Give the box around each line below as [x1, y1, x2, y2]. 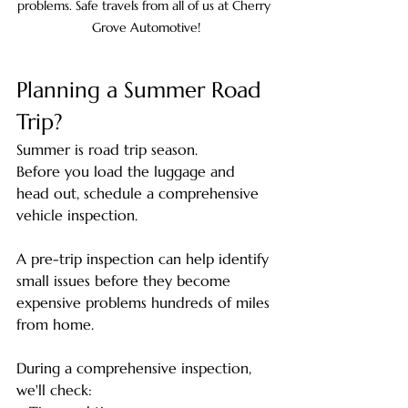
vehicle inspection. [16, 205, 138, 224]
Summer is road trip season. [16, 139, 198, 158]
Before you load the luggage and [16, 161, 240, 180]
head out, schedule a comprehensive [16, 183, 263, 202]
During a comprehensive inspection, [16, 358, 256, 377]
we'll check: [16, 380, 92, 399]
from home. [16, 314, 94, 333]
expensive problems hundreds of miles [16, 292, 274, 311]
